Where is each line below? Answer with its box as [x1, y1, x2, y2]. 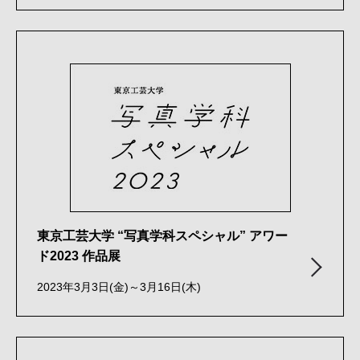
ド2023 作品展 [37, 248, 121, 263]
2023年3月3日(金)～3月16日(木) [37, 280, 201, 293]
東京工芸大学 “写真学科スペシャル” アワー [37, 228, 288, 243]
